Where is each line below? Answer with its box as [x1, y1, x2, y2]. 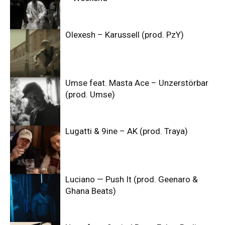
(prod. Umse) [65, 89, 115, 100]
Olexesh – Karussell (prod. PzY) [65, 30, 184, 40]
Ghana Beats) [65, 186, 116, 196]
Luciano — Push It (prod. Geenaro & [65, 174, 198, 185]
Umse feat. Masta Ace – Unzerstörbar [65, 78, 208, 88]
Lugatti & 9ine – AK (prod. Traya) [65, 126, 188, 137]
